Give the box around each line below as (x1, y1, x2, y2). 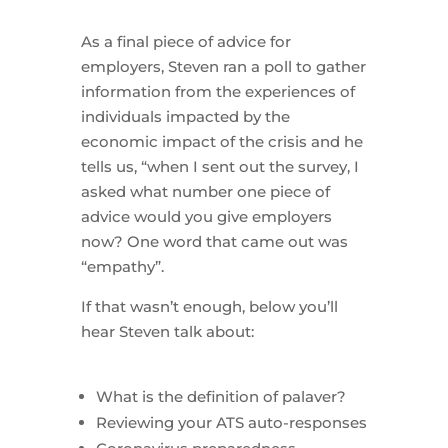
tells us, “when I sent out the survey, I (80, 157, 359, 176)
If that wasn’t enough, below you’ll (80, 297, 338, 316)
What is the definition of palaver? (95, 387, 346, 406)
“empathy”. (80, 257, 164, 276)
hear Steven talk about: (80, 322, 254, 341)
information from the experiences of (80, 82, 355, 101)
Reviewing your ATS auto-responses (95, 413, 367, 432)
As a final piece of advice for (80, 32, 291, 51)
